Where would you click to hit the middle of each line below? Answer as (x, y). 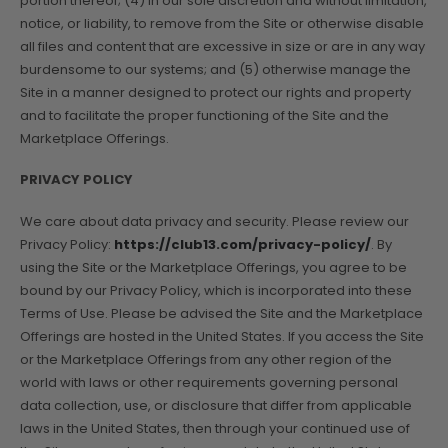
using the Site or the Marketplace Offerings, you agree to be (213, 267)
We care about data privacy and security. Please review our (214, 221)
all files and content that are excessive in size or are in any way (222, 46)
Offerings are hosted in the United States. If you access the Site (222, 336)
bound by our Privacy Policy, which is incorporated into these (216, 290)
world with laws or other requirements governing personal (209, 382)
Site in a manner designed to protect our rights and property (215, 92)
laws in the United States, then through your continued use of (215, 428)
